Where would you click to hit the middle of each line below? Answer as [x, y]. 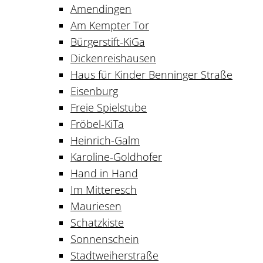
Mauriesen [96, 206]
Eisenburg [94, 91]
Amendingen [101, 9]
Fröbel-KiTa [97, 124]
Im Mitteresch [104, 189]
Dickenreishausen [113, 58]
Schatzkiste [97, 222]
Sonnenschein [105, 239]
